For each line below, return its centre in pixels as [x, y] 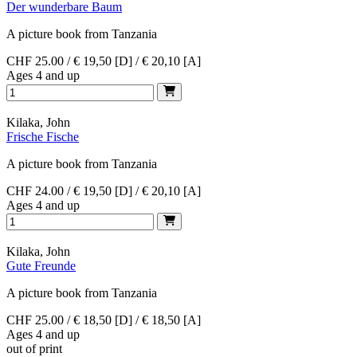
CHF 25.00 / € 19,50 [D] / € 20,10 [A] [104, 61]
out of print [34, 348]
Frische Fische [43, 136]
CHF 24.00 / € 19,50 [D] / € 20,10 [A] [104, 190]
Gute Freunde [41, 265]
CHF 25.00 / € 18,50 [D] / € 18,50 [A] [104, 320]
